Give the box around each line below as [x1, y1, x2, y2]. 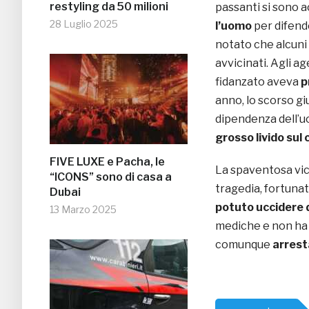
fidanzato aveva [215, 75, 301, 89]
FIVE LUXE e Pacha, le [50, 155, 165, 169]
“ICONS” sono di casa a [50, 170, 172, 184]
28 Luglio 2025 [50, 18, 118, 30]
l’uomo [215, 19, 252, 33]
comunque [215, 238, 272, 252]
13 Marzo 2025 [50, 203, 117, 216]
